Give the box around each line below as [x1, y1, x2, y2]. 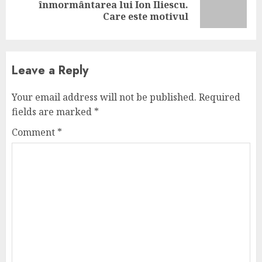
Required [199, 91, 240, 104]
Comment [12, 126, 57, 139]
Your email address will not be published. [12, 91, 196, 104]
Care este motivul [103, 10, 188, 23]
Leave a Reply [12, 62, 88, 79]
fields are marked [12, 105, 94, 118]
